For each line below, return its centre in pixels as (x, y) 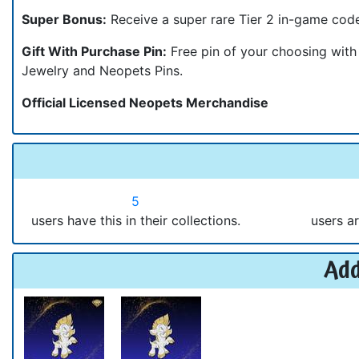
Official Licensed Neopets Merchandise (145, 102)
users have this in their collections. (135, 220)
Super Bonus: (64, 19)
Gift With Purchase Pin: (94, 51)
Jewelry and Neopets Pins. (102, 70)
